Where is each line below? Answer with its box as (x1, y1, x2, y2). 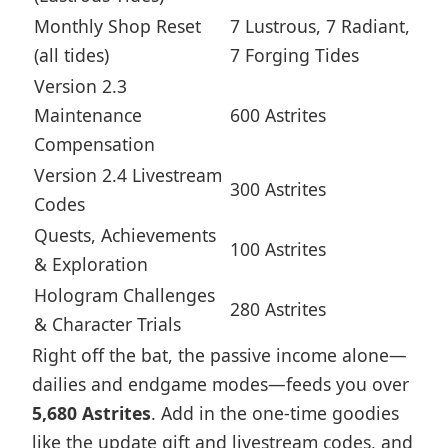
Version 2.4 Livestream (34, 163, 222, 187)
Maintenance (34, 103, 142, 127)
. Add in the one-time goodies (151, 401, 399, 425)
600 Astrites (230, 103, 326, 127)
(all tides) (34, 43, 109, 67)
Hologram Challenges (34, 283, 215, 307)
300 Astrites (230, 177, 326, 201)
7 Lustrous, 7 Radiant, (230, 14, 410, 38)
